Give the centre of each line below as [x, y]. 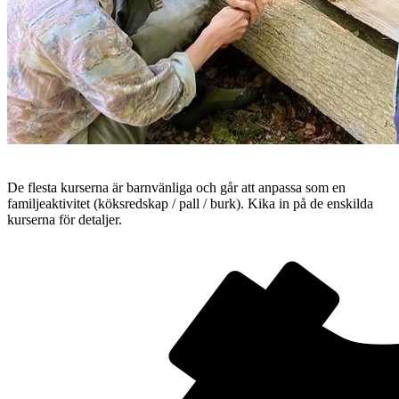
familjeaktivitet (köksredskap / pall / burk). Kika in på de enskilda [190, 203]
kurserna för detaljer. [65, 219]
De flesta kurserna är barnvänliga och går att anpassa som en [176, 187]
